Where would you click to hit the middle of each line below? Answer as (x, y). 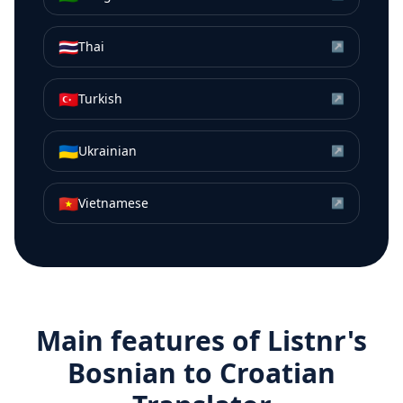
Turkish (100, 99)
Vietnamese (113, 203)
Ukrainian (107, 151)
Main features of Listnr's (201, 341)
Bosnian (122, 373)
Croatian (278, 373)
